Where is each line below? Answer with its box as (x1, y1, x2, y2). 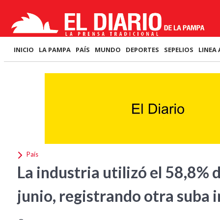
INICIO (14, 45, 34, 54)
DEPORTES (126, 45, 159, 54)
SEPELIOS (164, 45, 193, 54)
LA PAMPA (39, 45, 71, 54)
